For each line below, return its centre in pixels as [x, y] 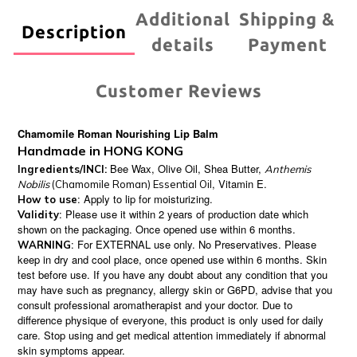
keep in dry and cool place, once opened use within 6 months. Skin [172, 259]
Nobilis [33, 184]
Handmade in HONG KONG [100, 150]
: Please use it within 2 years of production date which [184, 214]
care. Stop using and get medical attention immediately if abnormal [172, 335]
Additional [183, 19]
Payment [287, 44]
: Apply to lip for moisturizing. [147, 198]
